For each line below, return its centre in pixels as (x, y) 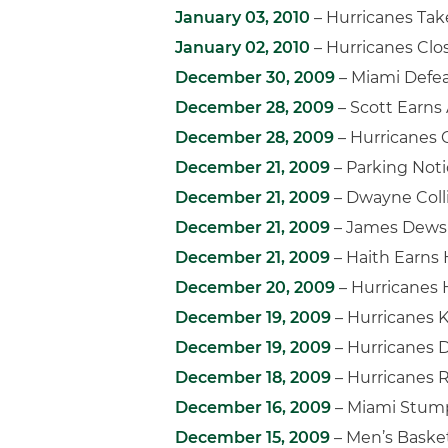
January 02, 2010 (242, 47)
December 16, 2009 (253, 407)
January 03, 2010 (242, 17)
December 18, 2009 (253, 377)
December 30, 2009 (255, 77)
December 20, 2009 (255, 287)
